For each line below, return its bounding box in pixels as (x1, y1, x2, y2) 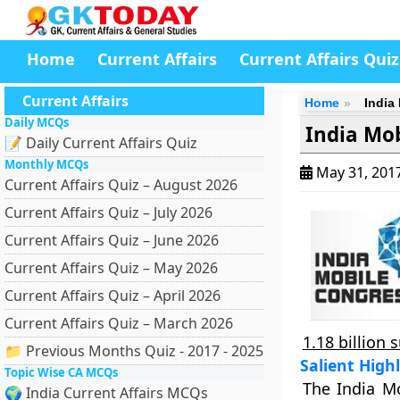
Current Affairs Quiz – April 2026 (4, 286, 221, 305)
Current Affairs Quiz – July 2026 (4, 203, 212, 222)
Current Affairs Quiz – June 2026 (4, 230, 219, 250)
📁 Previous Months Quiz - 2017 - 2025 (4, 341, 263, 361)
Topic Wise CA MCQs (4, 364, 118, 380)
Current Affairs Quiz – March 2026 (4, 313, 233, 333)
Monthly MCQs (4, 156, 88, 172)
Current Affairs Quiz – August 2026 (4, 175, 237, 195)
